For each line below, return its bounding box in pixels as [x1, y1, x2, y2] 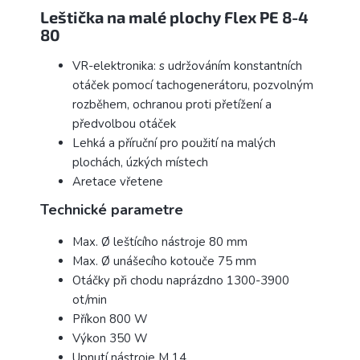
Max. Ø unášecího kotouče [72, 253, 218, 270]
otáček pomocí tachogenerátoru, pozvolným [72, 77, 313, 94]
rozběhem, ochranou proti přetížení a [72, 96, 272, 113]
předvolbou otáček [72, 116, 176, 133]
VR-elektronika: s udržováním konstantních [72, 58, 302, 75]
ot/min [72, 292, 107, 309]
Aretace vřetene [72, 174, 163, 190]
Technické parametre [40, 200, 183, 220]
